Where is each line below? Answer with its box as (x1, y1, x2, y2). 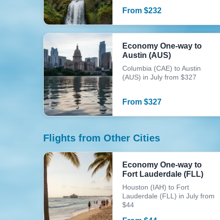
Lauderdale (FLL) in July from (122, 192, 215, 200)
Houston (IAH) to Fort (122, 183, 189, 191)
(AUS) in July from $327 (122, 73, 196, 81)
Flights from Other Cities (43, 133, 160, 143)
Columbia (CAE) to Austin (122, 64, 201, 72)
